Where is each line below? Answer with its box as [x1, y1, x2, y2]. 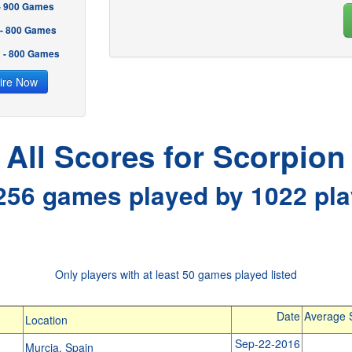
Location [24, 312, 68, 328]
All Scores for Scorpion [6, 134, 346, 178]
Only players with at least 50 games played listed [55, 266, 297, 282]
